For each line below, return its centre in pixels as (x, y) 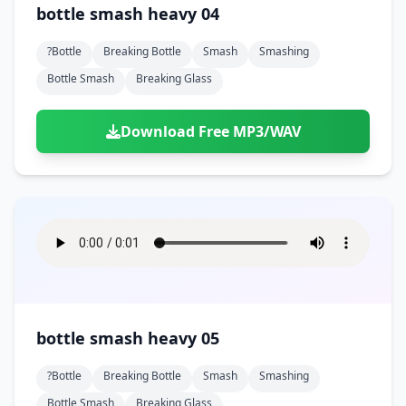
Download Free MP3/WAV (210, 131)
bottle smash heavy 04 (128, 14)
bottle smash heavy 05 (128, 338)
